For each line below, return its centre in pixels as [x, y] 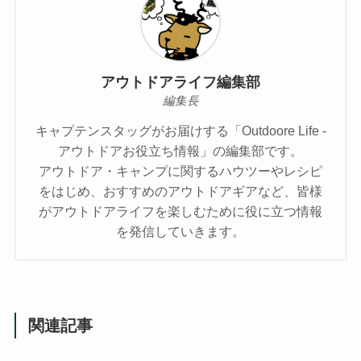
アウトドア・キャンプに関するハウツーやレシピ [180, 171]
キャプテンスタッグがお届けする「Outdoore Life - [180, 131]
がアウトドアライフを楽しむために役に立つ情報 [180, 212]
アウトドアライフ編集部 [180, 82]
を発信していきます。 [180, 232]
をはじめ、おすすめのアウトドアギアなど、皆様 [180, 191]
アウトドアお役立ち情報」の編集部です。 [180, 151]
